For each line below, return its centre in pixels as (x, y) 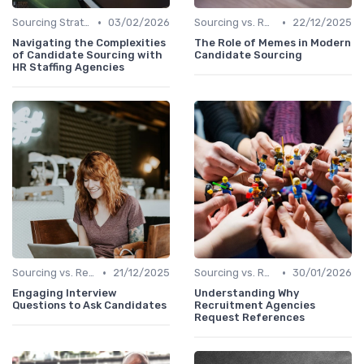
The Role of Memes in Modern (273, 43)
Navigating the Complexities (89, 43)
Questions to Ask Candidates (89, 305)
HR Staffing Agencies (68, 67)
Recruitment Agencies (255, 305)
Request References (249, 317)
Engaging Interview (65, 293)
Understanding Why (247, 293)
